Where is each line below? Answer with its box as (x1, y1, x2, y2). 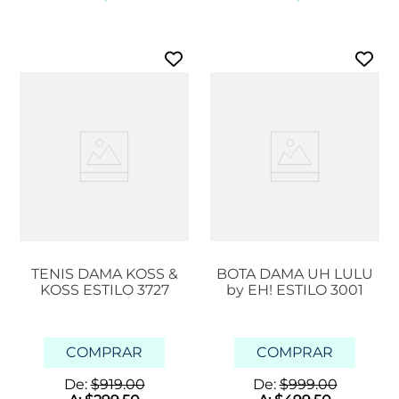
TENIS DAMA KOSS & (30, 265, 178, 283)
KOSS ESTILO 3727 (39, 281, 169, 299)
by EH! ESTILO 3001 (226, 281, 363, 299)
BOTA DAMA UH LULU (216, 265, 373, 283)
